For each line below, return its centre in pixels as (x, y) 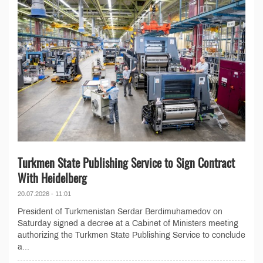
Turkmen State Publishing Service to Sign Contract (126, 162)
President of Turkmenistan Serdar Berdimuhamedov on (120, 211)
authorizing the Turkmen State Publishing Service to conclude (131, 235)
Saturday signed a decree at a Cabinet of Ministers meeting (128, 223)
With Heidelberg (52, 178)
